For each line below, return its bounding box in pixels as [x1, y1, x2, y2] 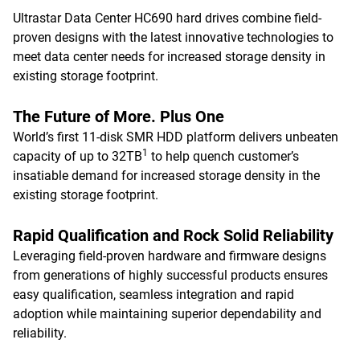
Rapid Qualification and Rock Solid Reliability [13, 226, 333, 245]
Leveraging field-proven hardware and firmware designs [13, 248, 326, 264]
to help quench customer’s [148, 149, 299, 164]
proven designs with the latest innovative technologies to [13, 30, 333, 45]
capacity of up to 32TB [13, 149, 142, 164]
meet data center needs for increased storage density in [13, 49, 325, 64]
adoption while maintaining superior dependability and [13, 306, 321, 321]
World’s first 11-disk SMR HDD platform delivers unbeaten [13, 129, 338, 145]
